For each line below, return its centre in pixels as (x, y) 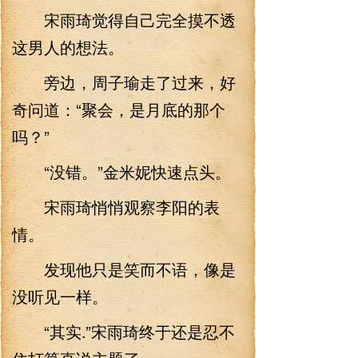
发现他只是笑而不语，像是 (124, 269)
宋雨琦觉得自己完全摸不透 (124, 20)
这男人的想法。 (68, 47)
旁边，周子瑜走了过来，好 (124, 82)
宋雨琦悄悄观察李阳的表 (116, 207)
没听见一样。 (60, 296)
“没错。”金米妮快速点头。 (121, 171)
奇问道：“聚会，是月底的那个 (119, 109)
